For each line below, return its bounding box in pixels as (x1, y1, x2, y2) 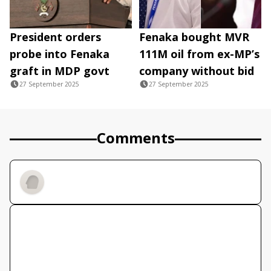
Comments (96, 128, 175, 148)
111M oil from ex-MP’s (139, 47, 260, 62)
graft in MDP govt (10, 64, 109, 79)
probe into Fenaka (10, 47, 109, 62)
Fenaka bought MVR (139, 30, 249, 45)
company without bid (139, 64, 254, 79)
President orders (10, 30, 101, 45)
